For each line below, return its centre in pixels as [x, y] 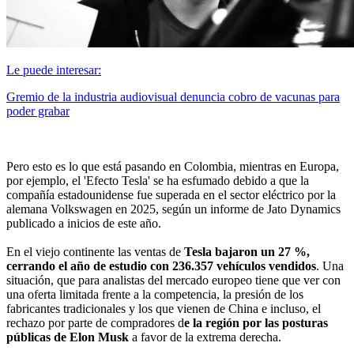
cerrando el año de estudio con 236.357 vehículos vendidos [161, 266]
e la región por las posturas [256, 323]
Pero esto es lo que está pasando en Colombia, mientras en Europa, [173, 167]
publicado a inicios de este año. [84, 224]
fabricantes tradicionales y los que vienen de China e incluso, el [164, 309]
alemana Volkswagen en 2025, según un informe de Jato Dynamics [173, 209]
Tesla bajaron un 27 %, [247, 252]
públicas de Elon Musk [69, 337]
